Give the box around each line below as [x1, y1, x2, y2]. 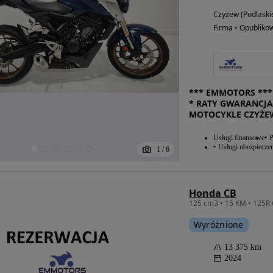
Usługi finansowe [213, 133, 264, 142]
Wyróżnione [193, 219, 244, 230]
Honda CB [188, 186, 236, 200]
